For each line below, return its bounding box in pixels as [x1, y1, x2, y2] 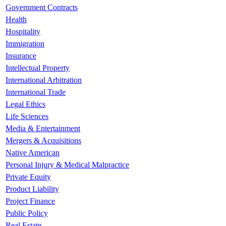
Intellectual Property [6, 63, 70, 72]
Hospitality [6, 27, 40, 36]
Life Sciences [6, 111, 48, 121]
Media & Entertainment [6, 124, 80, 133]
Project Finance [6, 196, 55, 205]
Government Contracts [6, 3, 78, 12]
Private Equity [6, 172, 51, 181]
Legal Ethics [6, 99, 45, 108]
